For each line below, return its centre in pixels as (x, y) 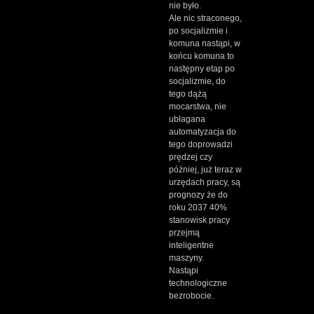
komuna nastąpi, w (205, 44)
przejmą (184, 233)
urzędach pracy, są (205, 183)
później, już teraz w (205, 170)
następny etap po (202, 69)
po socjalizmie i (198, 31)
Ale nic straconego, (205, 19)
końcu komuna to (202, 56)
